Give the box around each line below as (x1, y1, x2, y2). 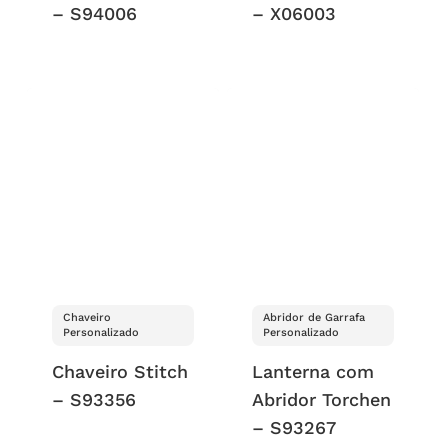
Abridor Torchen (252, 389, 392, 411)
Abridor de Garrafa (263, 311, 366, 325)
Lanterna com (252, 361, 375, 383)
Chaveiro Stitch (51, 361, 188, 383)
